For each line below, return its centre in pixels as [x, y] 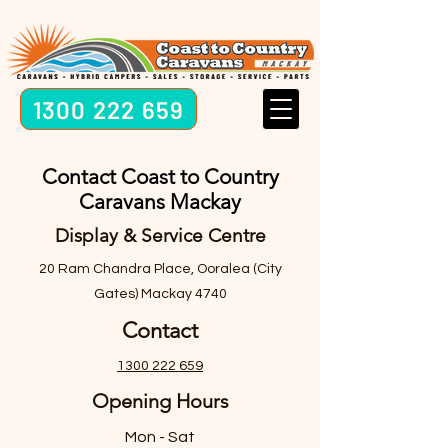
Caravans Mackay [160, 201]
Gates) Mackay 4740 [160, 294]
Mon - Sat [160, 437]
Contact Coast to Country [160, 176]
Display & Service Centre [160, 235]
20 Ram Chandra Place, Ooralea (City [160, 269]
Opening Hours [160, 401]
